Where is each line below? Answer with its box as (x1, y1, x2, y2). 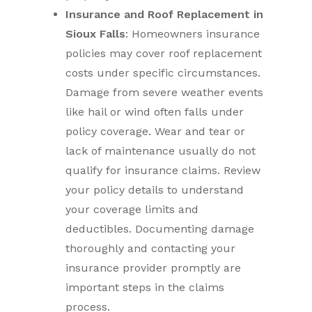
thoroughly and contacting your (65, 242, 236, 255)
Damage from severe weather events (65, 86, 264, 99)
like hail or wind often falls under (65, 105, 244, 118)
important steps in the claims (65, 281, 225, 294)
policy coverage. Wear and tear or (65, 125, 246, 138)
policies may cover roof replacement (65, 47, 263, 60)
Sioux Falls (65, 27, 126, 40)
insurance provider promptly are (65, 261, 242, 274)
